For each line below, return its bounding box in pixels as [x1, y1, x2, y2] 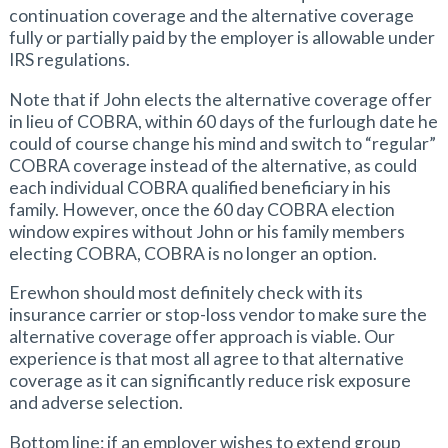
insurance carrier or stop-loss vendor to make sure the [8, 304, 427, 326]
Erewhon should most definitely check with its [8, 282, 363, 304]
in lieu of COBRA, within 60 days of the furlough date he [8, 110, 438, 132]
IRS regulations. [8, 49, 130, 71]
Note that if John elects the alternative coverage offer [8, 88, 432, 110]
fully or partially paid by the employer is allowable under [8, 27, 435, 49]
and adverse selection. [8, 392, 183, 414]
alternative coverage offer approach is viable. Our [8, 326, 395, 348]
